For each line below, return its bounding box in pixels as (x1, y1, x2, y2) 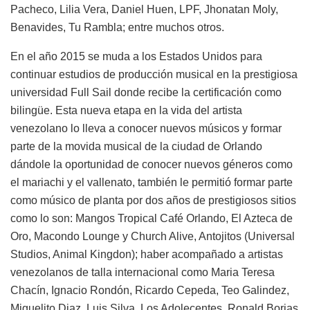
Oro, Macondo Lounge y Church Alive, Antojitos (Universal (10, 230, 295, 242)
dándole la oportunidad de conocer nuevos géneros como (10, 158, 293, 170)
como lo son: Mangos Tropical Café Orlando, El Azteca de (10, 212, 293, 224)
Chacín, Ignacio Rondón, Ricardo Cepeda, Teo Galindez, (10, 284, 289, 296)
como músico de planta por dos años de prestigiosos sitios (10, 194, 296, 206)
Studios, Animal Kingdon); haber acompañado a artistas (10, 248, 283, 260)
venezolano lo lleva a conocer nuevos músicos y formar (10, 122, 282, 134)
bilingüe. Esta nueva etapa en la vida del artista (10, 104, 242, 116)
